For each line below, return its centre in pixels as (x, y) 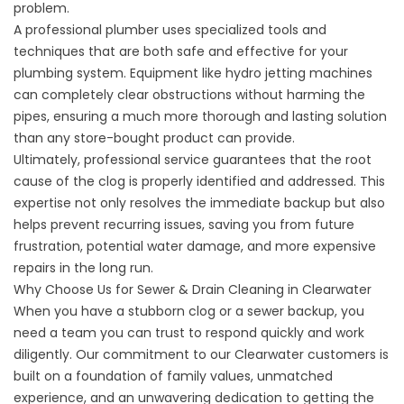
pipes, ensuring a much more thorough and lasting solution (200, 116)
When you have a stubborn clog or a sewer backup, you (189, 311)
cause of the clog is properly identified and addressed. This (199, 181)
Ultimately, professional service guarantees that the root (193, 159)
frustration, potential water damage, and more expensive (195, 246)
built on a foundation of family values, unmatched (173, 376)
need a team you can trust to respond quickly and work (189, 332)
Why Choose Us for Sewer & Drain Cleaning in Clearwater (193, 289)
